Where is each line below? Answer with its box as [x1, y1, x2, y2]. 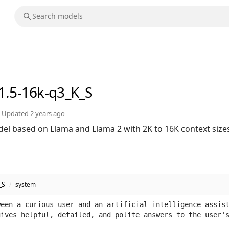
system [15, 180, 36, 189]
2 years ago [30, 109, 65, 119]
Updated [2, 109, 30, 119]
